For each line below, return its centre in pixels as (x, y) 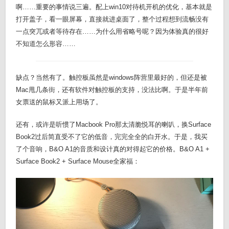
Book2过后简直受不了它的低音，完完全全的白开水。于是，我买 (112, 137)
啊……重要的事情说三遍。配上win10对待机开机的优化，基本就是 (114, 7)
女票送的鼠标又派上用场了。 (59, 102)
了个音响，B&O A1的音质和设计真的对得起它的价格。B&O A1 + (113, 149)
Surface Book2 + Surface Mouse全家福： (78, 162)
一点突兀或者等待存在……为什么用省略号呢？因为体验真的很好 (112, 32)
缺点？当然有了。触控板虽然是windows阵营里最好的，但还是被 (112, 78)
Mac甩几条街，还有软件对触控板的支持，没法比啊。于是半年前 (112, 90)
